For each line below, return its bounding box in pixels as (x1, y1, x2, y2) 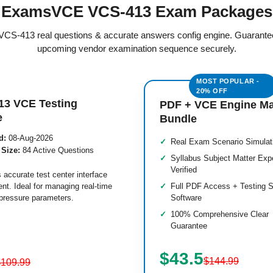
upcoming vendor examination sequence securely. (37, 43, 236, 54)
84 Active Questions (20, 146, 94, 155)
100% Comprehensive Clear (171, 210, 269, 219)
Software (171, 193, 202, 202)
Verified (171, 165, 197, 174)
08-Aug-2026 (6, 133, 53, 143)
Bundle (160, 113, 197, 125)
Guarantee (171, 221, 207, 230)
